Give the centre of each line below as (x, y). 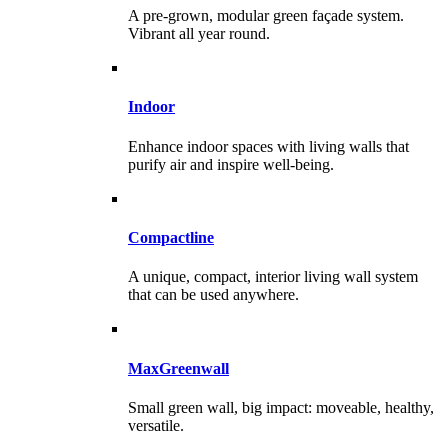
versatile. (156, 425)
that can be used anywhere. (213, 295)
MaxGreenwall (178, 368)
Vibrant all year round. (199, 34)
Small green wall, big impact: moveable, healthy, (281, 407)
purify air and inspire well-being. (231, 164)
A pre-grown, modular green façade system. (266, 16)
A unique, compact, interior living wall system (273, 277)
